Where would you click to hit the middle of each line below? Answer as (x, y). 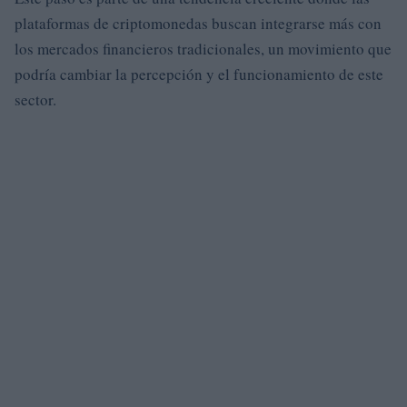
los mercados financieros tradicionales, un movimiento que (203, 49)
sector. (35, 99)
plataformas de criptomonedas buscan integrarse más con (198, 23)
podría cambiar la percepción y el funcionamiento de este (199, 74)
